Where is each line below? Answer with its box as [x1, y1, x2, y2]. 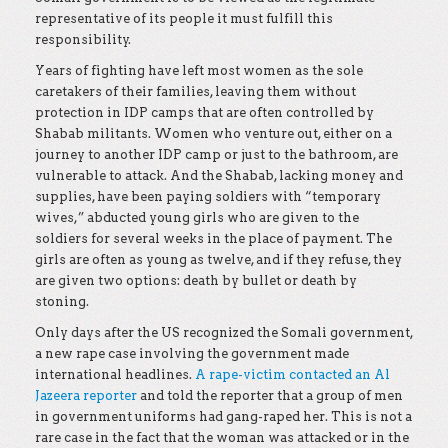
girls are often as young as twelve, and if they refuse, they [35, 252, 402, 267]
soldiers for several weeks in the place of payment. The [35, 231, 392, 246]
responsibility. [35, 32, 131, 47]
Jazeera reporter [35, 388, 137, 403]
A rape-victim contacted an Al [195, 367, 390, 382]
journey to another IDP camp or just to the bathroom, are [35, 147, 398, 162]
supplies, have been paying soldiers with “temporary [35, 189, 381, 204]
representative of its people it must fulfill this [35, 11, 333, 26]
